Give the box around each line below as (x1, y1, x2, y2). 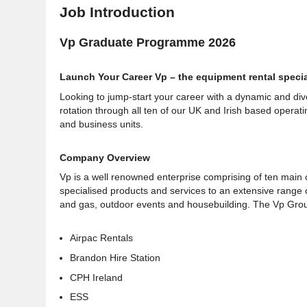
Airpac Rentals (70, 232, 133, 244)
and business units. (60, 118, 143, 130)
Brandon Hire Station (70, 251, 163, 263)
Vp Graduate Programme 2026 (60, 36, 236, 50)
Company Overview (60, 151, 150, 163)
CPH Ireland (70, 271, 123, 283)
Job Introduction (60, 4, 175, 21)
